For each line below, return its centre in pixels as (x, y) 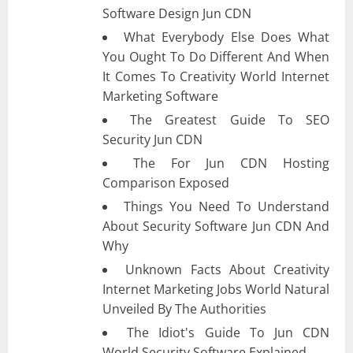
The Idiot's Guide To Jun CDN (229, 332)
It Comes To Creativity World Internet (216, 76)
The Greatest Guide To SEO (230, 119)
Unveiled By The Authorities (184, 308)
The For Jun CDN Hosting (231, 163)
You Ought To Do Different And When (216, 56)
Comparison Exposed (166, 182)
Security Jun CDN (152, 139)
